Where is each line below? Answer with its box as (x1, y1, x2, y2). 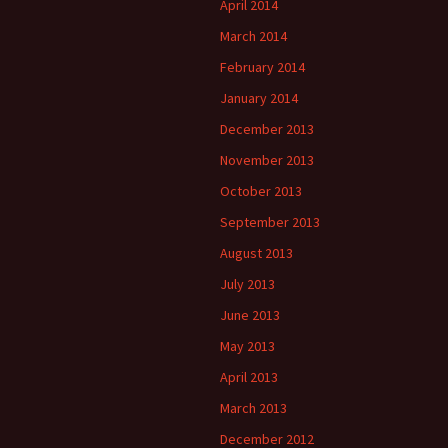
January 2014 (220, 89, 298, 107)
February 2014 (220, 58, 305, 76)
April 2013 (220, 368, 278, 386)
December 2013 (220, 120, 314, 138)
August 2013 (220, 244, 293, 262)
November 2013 (220, 151, 314, 169)
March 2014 (220, 27, 287, 45)
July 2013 (220, 275, 275, 293)
